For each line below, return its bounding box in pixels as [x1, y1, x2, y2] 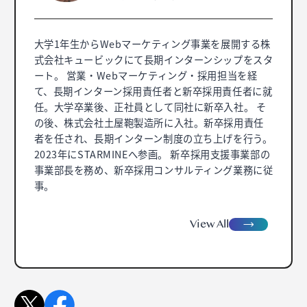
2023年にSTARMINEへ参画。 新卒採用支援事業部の [34, 146, 271, 161]
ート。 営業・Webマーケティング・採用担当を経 [34, 67, 258, 82]
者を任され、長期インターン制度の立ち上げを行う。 [34, 130, 273, 145]
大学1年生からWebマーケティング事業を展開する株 [34, 36, 271, 51]
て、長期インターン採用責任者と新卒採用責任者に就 [34, 83, 273, 98]
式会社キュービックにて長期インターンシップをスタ [34, 51, 273, 66]
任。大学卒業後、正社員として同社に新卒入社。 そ [34, 99, 267, 114]
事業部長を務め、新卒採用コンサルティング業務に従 [34, 162, 273, 177]
